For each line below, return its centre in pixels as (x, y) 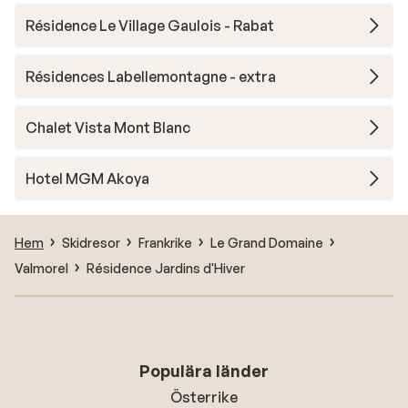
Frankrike (165, 242)
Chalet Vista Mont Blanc (108, 127)
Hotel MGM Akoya (87, 178)
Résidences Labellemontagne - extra (151, 76)
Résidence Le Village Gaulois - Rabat (150, 25)
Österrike (204, 397)
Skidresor (91, 242)
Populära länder (204, 371)
